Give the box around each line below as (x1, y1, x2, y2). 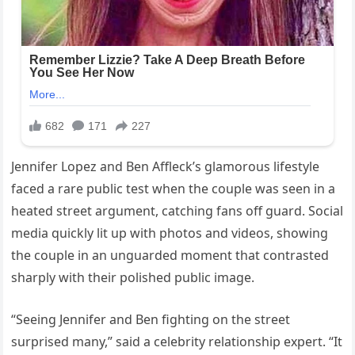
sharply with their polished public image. (11, 269, 255, 287)
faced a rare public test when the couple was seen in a (11, 180, 336, 198)
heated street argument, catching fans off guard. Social (11, 202, 344, 220)
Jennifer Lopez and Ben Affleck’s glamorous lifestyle (11, 158, 320, 176)
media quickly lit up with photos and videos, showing (11, 224, 329, 242)
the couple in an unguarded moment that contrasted (11, 246, 330, 265)
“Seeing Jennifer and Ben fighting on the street (11, 311, 291, 329)
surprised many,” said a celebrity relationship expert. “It (11, 333, 343, 351)
